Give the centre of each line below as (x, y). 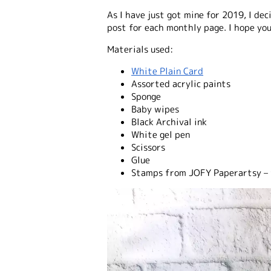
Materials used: (140, 49)
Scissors (148, 147)
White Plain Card (167, 71)
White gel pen (161, 135)
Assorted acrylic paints (181, 84)
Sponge (146, 96)
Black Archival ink (169, 122)
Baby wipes (155, 109)
